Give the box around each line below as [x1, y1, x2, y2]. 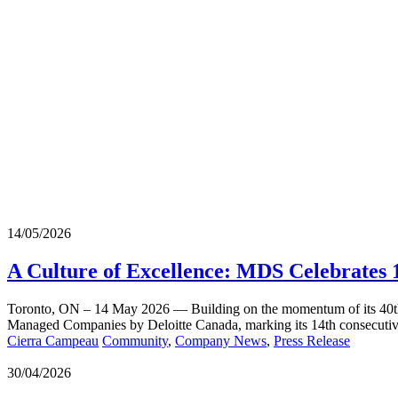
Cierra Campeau [7, 332, 99, 348]
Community [102, 332, 168, 348]
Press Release [274, 332, 350, 348]
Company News [175, 332, 267, 348]
